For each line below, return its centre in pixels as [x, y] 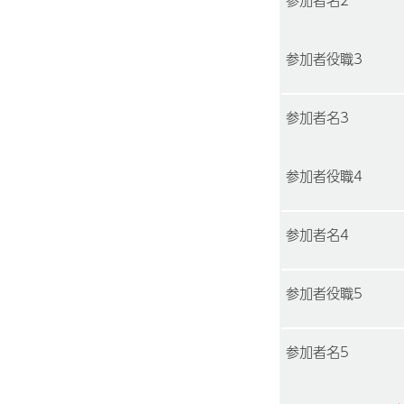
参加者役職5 [324, 293]
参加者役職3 [324, 59]
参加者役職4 [324, 176]
